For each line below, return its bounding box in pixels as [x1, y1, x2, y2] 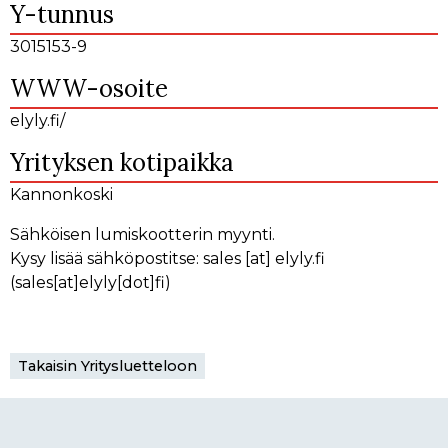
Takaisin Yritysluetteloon [18, 357, 197, 376]
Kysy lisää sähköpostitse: [10, 249, 203, 269]
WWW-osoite [10, 73, 168, 105]
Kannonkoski [10, 185, 113, 205]
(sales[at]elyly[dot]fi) [10, 273, 171, 293]
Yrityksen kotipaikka [10, 147, 234, 179]
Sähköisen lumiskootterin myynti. [10, 225, 275, 245]
